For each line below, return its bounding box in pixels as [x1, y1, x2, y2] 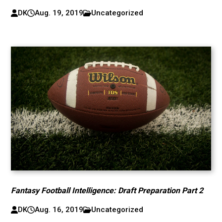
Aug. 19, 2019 [34, 8, 83, 17]
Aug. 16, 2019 [34, 205, 83, 214]
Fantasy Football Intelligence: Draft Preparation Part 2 [11, 186, 204, 195]
